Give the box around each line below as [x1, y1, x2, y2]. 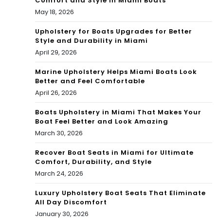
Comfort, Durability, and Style [35, 157, 152, 167]
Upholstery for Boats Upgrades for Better [35, 27, 192, 36]
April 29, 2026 [35, 48, 77, 57]
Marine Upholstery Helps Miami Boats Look [35, 67, 197, 77]
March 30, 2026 [35, 128, 83, 138]
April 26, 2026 [35, 88, 77, 98]
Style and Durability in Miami [35, 36, 148, 46]
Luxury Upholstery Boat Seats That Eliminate [35, 188, 206, 198]
